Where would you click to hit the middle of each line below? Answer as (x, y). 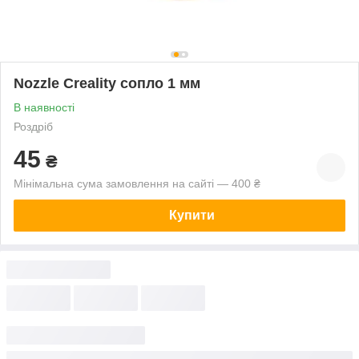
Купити (192, 215)
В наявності (44, 107)
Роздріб (33, 126)
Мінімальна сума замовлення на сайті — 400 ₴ (137, 183)
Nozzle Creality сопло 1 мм (107, 83)
